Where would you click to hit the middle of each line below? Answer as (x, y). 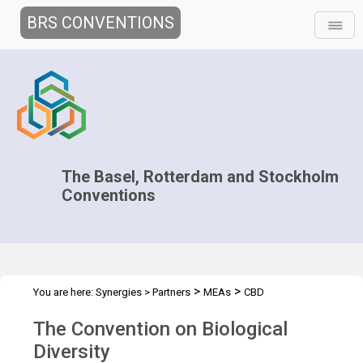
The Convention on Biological (160, 329)
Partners (171, 292)
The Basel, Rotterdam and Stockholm (201, 177)
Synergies (119, 292)
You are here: (64, 292)
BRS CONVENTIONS (100, 23)
